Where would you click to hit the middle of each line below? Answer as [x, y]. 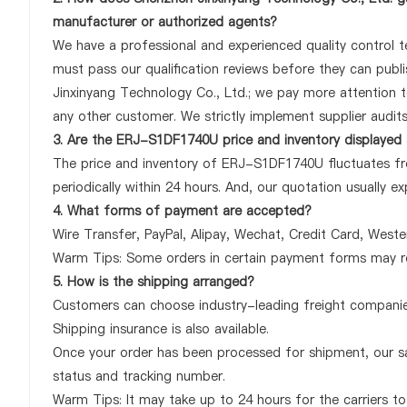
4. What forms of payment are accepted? [182, 211]
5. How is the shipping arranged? [154, 282]
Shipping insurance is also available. [161, 329]
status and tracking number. [139, 376]
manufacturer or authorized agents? [165, 22]
